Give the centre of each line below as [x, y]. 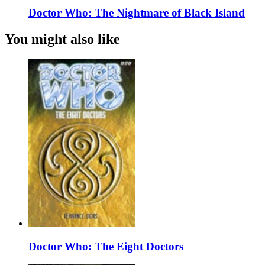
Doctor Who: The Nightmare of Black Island [137, 12]
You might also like [62, 39]
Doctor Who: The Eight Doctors [106, 247]
